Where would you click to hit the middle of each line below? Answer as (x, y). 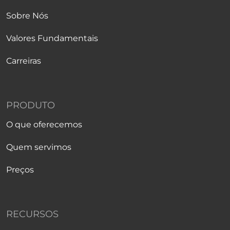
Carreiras (24, 61)
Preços (20, 170)
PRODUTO (31, 105)
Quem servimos (39, 147)
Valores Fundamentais (52, 38)
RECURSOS (32, 214)
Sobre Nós (27, 16)
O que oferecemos (44, 124)
